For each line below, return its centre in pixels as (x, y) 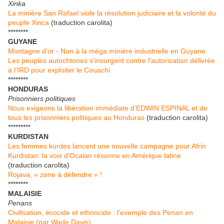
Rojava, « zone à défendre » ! (55, 175)
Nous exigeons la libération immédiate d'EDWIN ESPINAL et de (108, 108)
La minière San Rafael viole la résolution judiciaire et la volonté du (112, 13)
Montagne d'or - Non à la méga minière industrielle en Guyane (107, 51)
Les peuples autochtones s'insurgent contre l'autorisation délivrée (111, 61)
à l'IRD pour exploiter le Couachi (59, 70)
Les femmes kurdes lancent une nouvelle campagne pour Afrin (107, 146)
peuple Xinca (28, 23)
